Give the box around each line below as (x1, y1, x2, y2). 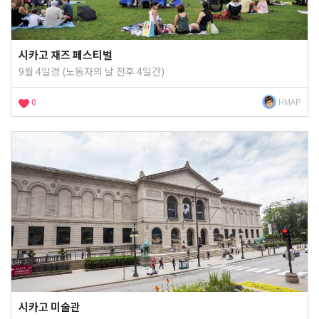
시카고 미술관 (19, 298, 80, 314)
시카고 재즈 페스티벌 (19, 47, 113, 63)
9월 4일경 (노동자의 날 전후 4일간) (19, 64, 164, 79)
